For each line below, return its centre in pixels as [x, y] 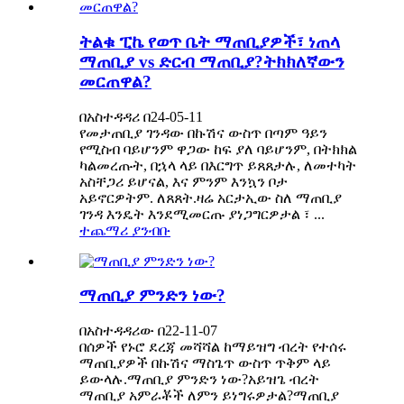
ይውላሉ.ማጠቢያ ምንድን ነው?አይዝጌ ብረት [199, 380]
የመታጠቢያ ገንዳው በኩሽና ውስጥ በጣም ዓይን [203, 133]
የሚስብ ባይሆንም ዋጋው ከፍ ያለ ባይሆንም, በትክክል [218, 149]
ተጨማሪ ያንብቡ [125, 230]
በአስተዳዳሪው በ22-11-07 [148, 331]
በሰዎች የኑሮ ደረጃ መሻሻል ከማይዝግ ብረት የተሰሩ [213, 347]
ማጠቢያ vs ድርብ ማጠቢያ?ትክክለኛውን [212, 61]
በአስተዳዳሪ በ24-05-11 [141, 116]
